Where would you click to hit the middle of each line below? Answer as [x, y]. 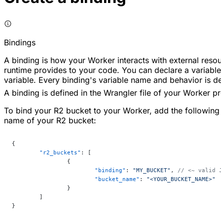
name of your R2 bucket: [50, 121]
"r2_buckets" [60, 153]
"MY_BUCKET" [152, 170]
